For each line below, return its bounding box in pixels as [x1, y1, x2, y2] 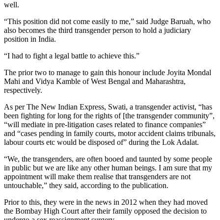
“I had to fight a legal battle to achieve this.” [4, 52, 139, 60]
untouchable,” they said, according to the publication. [4, 181, 168, 190]
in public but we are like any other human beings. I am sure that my [4, 164, 212, 172]
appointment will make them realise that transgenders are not [4, 172, 191, 181]
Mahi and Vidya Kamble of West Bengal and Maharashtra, [4, 77, 186, 85]
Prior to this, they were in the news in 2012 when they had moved [4, 198, 208, 206]
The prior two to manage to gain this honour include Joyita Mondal [4, 68, 211, 77]
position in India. [4, 35, 56, 43]
